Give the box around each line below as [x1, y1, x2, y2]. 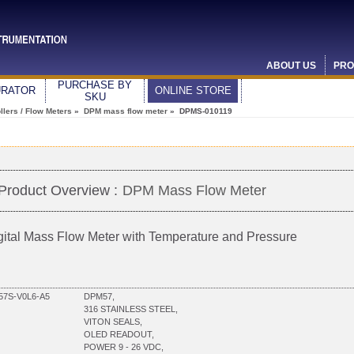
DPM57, [84, 291, 115, 301]
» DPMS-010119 [168, 107, 232, 115]
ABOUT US [266, 60, 316, 71]
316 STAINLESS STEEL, [84, 303, 178, 314]
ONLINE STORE [154, 85, 232, 96]
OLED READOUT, [84, 329, 154, 339]
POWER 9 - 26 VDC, [84, 341, 164, 352]
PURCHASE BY [58, 79, 132, 91]
